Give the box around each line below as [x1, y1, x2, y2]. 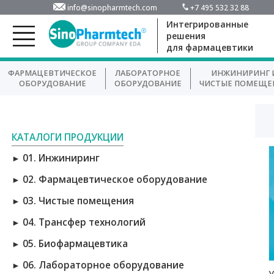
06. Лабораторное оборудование [22, 258, 184, 272]
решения [166, 30, 206, 42]
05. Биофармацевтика [22, 237, 128, 250]
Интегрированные [166, 18, 248, 31]
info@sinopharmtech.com [67, 2, 158, 12]
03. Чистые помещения [22, 194, 134, 208]
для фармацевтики [166, 42, 253, 54]
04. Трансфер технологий [22, 215, 146, 229]
